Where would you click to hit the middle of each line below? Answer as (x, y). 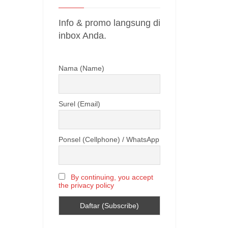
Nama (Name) (81, 68)
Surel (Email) (79, 104)
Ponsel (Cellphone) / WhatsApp (109, 140)
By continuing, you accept (112, 177)
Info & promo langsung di (109, 23)
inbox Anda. (82, 36)
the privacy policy (86, 186)
